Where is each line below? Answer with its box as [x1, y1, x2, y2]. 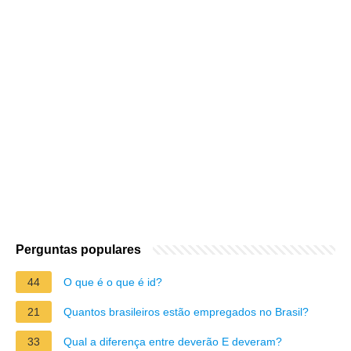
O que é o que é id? [63, 275, 162, 288]
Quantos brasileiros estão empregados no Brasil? [63, 305, 309, 318]
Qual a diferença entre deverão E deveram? [63, 335, 282, 348]
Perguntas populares [16, 242, 141, 256]
